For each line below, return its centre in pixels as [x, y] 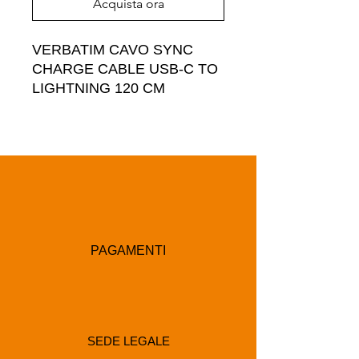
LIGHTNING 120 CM [99, 88]
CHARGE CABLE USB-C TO [125, 69]
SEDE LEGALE [128, 341]
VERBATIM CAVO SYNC [113, 49]
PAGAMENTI [128, 250]
